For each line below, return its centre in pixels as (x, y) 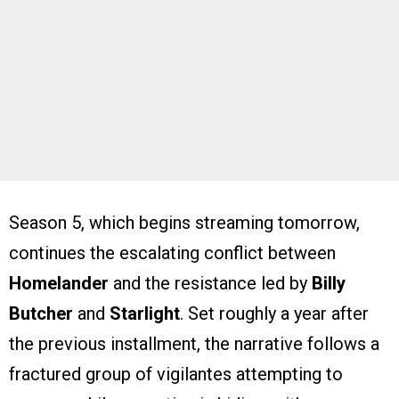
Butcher (41, 314)
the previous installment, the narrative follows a (194, 344)
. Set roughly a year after (274, 314)
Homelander (59, 284)
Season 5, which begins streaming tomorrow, (184, 223)
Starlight (145, 314)
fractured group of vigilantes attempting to (176, 375)
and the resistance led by (210, 284)
